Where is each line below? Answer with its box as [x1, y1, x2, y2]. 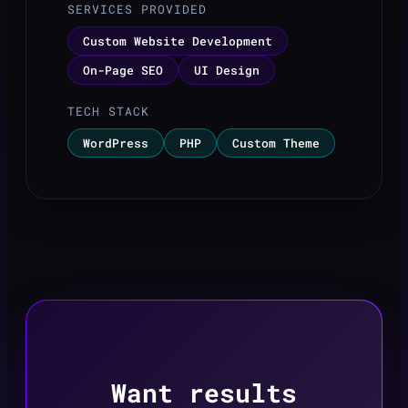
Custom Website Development [83, 32, 272, 49]
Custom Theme [232, 134, 320, 151]
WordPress [83, 134, 148, 151]
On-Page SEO [83, 61, 163, 78]
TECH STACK [67, 102, 149, 119]
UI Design [194, 61, 260, 78]
